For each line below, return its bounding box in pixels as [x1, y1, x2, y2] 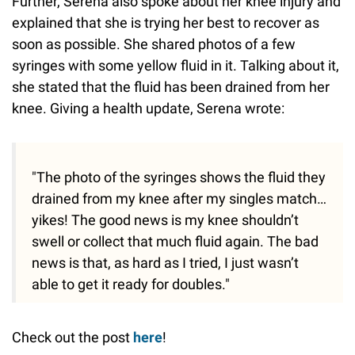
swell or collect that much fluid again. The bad [32, 233, 319, 250]
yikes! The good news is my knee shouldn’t [32, 212, 299, 229]
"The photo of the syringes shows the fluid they [32, 169, 326, 186]
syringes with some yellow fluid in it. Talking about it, [12, 57, 339, 74]
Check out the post [12, 329, 133, 346]
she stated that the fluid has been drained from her [12, 78, 330, 96]
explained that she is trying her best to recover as [12, 14, 319, 32]
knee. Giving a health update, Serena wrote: [12, 100, 284, 117]
